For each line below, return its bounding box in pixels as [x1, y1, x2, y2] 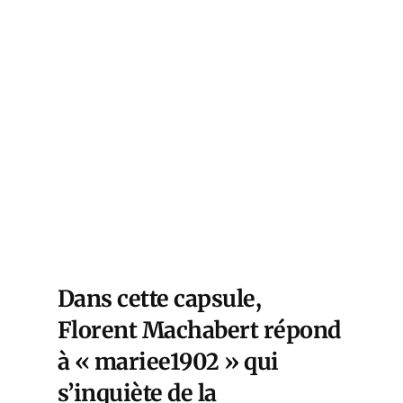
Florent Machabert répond [58, 316, 341, 345]
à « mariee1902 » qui [58, 347, 279, 377]
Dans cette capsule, [58, 284, 262, 314]
